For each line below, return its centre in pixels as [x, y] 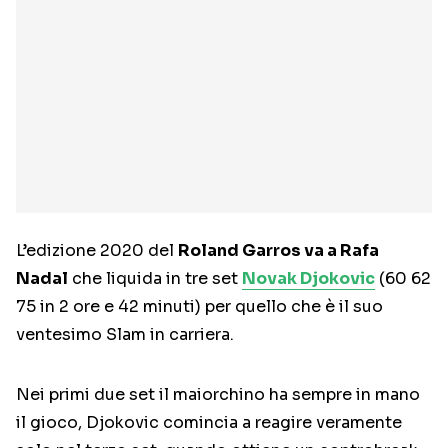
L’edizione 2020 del [97, 251]
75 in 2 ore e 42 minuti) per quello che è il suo [199, 307]
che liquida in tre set [155, 279]
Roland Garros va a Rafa [278, 251]
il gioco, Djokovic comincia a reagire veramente [209, 423]
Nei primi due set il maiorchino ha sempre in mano [218, 395]
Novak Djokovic [308, 279]
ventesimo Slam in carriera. [125, 335]
